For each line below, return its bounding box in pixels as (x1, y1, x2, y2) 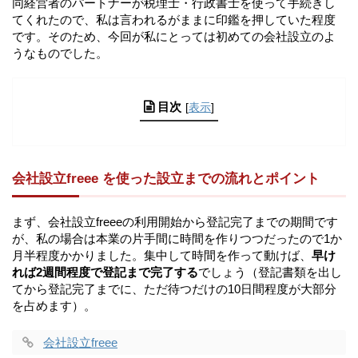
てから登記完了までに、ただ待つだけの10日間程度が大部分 (12, 281, 336, 296)
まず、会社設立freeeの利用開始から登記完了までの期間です (12, 214, 338, 229)
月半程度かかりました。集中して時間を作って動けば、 (12, 248, 312, 262)
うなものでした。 (12, 46, 108, 60)
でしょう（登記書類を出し (198, 265, 342, 279)
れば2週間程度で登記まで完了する (12, 265, 198, 279)
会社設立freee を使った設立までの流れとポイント (12, 170, 320, 186)
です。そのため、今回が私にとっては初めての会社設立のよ (12, 29, 336, 43)
